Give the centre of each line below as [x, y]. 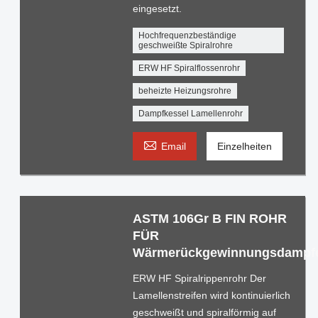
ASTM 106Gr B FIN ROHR [209, 218]
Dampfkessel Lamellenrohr [190, 113]
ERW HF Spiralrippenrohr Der [199, 278]
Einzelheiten [244, 146]
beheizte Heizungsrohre [185, 91]
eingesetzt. [157, 8]
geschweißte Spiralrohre [185, 45]
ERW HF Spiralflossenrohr [189, 68]
